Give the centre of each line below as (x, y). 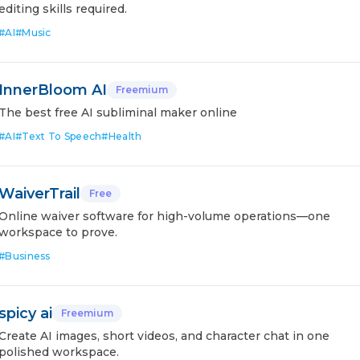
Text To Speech (62, 136)
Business (28, 256)
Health (125, 136)
